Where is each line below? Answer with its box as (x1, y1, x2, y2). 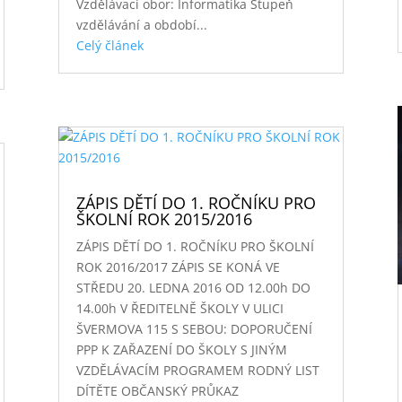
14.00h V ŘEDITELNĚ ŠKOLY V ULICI (75, 299, 284, 317)
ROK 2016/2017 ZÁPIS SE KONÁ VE (75, 258, 280, 275)
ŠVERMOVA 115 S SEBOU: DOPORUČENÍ (75, 319, 312, 337)
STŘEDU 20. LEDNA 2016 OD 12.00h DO (75, 278, 310, 296)
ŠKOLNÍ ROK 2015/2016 (75, 207, 252, 230)
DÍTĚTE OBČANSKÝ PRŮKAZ (75, 381, 239, 399)
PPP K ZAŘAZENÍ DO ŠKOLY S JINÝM (75, 340, 287, 358)
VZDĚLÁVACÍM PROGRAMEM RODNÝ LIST (75, 361, 319, 379)
